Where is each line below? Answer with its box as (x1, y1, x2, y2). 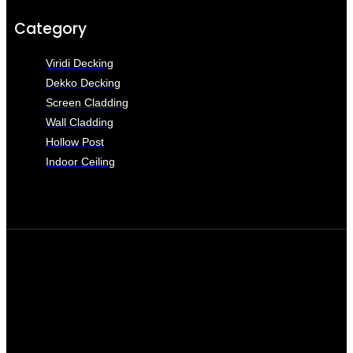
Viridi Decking (46, 57, 113, 70)
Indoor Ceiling (46, 155, 115, 169)
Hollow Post (46, 136, 104, 149)
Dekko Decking (46, 76, 121, 90)
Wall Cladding (46, 116, 113, 129)
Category (14, 18, 87, 40)
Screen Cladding (46, 96, 128, 110)
